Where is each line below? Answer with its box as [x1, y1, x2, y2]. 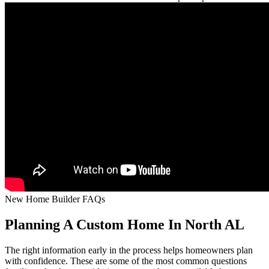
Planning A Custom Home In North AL [5, 216, 244, 232]
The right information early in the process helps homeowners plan [5, 244, 253, 255]
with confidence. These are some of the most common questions [5, 255, 247, 266]
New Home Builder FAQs [5, 193, 105, 204]
